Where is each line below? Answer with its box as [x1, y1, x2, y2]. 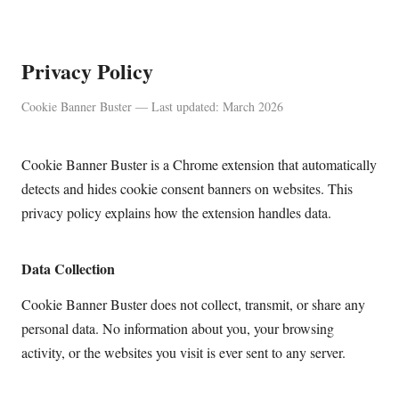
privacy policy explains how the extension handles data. [21, 203, 331, 222]
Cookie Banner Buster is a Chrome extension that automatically [21, 155, 377, 174]
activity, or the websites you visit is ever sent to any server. [21, 343, 346, 362]
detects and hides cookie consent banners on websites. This [21, 179, 353, 198]
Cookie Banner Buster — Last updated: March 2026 [21, 98, 283, 115]
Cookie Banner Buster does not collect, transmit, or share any [21, 295, 365, 314]
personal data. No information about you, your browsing [21, 319, 334, 338]
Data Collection [21, 258, 115, 279]
